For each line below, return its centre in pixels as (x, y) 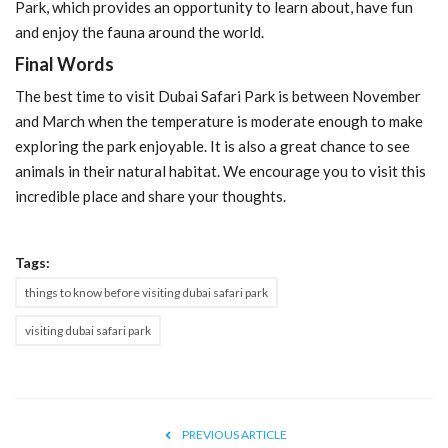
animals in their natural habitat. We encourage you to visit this (220, 170)
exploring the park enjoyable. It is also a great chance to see (212, 145)
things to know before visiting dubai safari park (146, 292)
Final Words (64, 63)
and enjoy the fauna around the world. (139, 31)
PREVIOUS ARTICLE (234, 434)
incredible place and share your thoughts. (150, 195)
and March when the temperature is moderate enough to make (219, 120)
